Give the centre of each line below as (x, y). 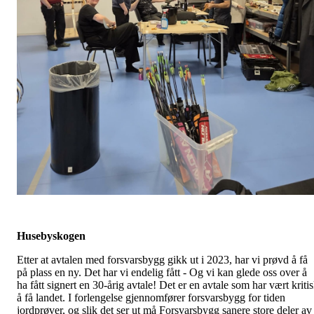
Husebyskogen (51, 235)
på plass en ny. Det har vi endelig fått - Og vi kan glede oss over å (162, 272)
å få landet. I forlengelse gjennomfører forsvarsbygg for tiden (151, 297)
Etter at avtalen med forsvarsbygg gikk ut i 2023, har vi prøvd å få (162, 259)
